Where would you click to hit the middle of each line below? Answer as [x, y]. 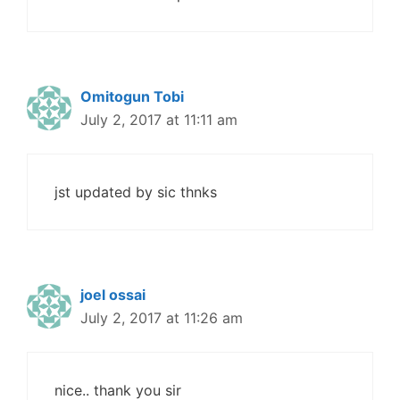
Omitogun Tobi [132, 97]
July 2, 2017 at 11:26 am [162, 318]
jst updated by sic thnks [136, 192]
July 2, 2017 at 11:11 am [159, 120]
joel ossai [113, 295]
